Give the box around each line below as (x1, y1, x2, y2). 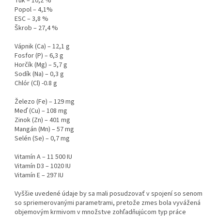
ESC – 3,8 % (15, 14, 48, 24)
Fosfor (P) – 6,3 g (15, 50, 63, 61)
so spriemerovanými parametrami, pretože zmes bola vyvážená (15, 198, 201, 208)
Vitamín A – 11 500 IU (15, 152, 72, 162)
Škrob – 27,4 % (15, 23, 58, 33)
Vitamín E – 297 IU (15, 170, 63, 180)
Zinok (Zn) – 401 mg (15, 115, 70, 125)
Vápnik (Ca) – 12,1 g (15, 41, 70, 51)
